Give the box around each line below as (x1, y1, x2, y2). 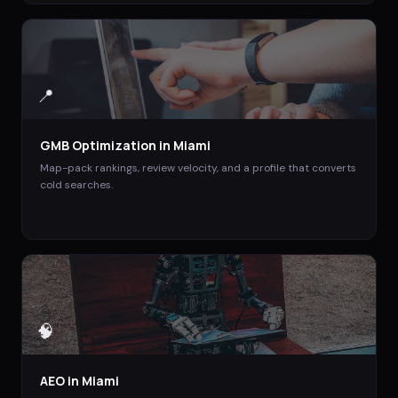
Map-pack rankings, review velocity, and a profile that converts (40, 160, 356, 175)
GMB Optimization (40, 136, 156, 154)
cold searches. (40, 177, 113, 192)
